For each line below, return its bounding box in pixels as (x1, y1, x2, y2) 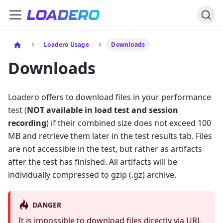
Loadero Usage (44, 40, 89, 49)
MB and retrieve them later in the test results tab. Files (8, 130, 212, 141)
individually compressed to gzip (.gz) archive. (8, 169, 176, 180)
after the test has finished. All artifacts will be (8, 156, 177, 167)
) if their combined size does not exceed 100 (46, 117, 211, 128)
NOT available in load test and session (27, 104, 178, 115)
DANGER (32, 200, 61, 210)
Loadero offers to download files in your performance (8, 91, 211, 103)
